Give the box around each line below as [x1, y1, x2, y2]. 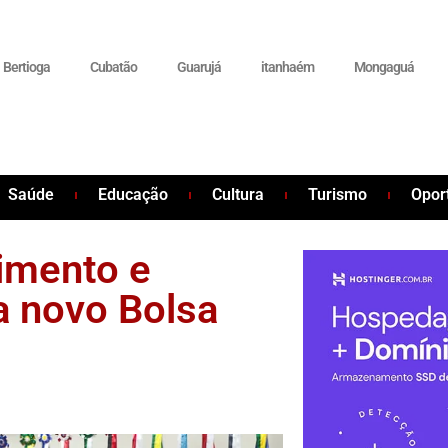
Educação [98, 185, 169, 204]
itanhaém [261, 59, 315, 75]
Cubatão [90, 59, 138, 75]
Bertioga [3, 59, 51, 75]
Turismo [308, 185, 368, 204]
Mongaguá [354, 59, 415, 75]
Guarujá [177, 59, 222, 75]
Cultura [212, 185, 265, 204]
